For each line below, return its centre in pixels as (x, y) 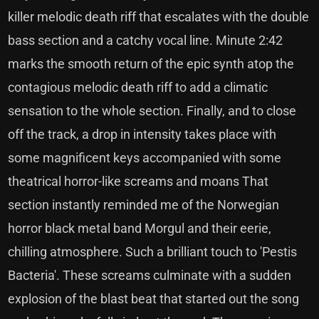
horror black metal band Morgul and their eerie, (140, 228)
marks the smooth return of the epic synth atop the (151, 64)
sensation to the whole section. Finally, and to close (152, 111)
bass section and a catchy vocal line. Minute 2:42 (146, 40)
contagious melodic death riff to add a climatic (138, 87)
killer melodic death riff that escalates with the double (159, 17)
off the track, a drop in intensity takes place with (142, 134)
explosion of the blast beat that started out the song (154, 299)
